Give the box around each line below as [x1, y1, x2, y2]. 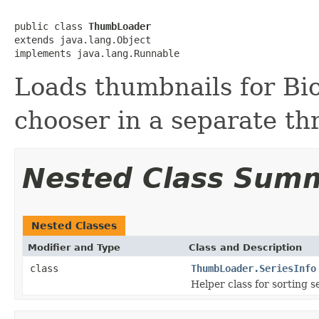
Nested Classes [31, 219, 117, 231]
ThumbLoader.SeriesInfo [191, 262, 316, 274]
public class [14, 20, 88, 32]
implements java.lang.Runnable [14, 47, 179, 59]
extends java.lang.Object [14, 33, 151, 46]
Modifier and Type [28, 241, 120, 253]
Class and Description [189, 241, 302, 253]
